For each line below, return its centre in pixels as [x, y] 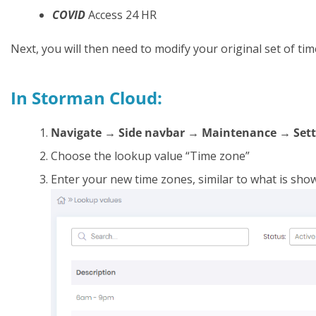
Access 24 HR [121, 14]
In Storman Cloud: [86, 97]
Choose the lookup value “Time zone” [150, 156]
